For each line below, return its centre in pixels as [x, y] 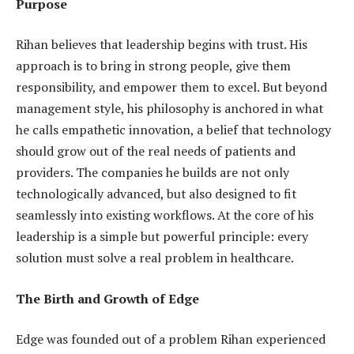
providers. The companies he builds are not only [153, 173]
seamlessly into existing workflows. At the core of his [165, 215]
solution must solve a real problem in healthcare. [155, 258]
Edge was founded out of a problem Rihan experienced [171, 339]
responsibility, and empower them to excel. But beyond [171, 87]
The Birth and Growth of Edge [107, 298]
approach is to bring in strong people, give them [153, 66]
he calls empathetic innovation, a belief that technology [173, 130]
